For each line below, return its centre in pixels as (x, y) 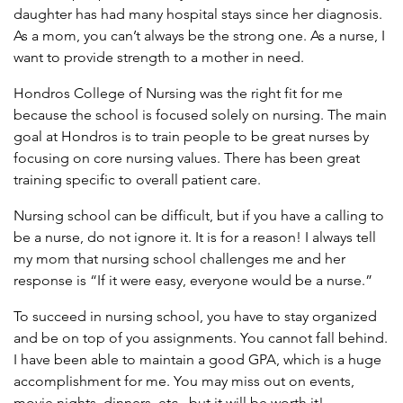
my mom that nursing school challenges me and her (179, 259)
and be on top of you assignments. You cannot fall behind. (201, 338)
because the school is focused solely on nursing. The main (200, 115)
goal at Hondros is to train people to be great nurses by (191, 136)
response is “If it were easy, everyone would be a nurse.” (193, 280)
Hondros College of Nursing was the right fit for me (178, 93)
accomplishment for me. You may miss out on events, (184, 381)
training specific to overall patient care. (137, 179)
